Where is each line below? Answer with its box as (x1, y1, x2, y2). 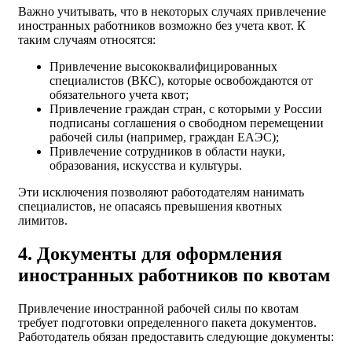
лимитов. (18, 214, 68, 228)
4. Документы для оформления (18, 244, 282, 265)
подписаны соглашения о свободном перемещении (49, 116, 324, 130)
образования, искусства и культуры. (49, 159, 242, 173)
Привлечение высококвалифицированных (49, 60, 277, 74)
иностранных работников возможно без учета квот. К (18, 19, 306, 33)
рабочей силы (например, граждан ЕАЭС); (49, 130, 279, 145)
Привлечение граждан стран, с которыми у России (49, 102, 322, 116)
